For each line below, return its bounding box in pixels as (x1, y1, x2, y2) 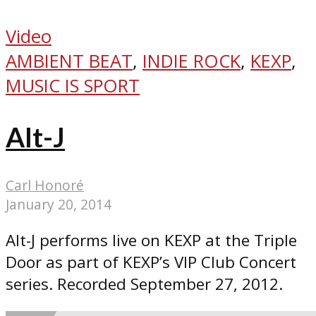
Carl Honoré (6, 175, 84, 195)
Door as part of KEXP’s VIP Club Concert (6, 251, 296, 274)
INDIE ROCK (142, 49, 241, 74)
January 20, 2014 (6, 194, 111, 214)
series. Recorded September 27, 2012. (6, 273, 283, 296)
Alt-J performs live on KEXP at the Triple (6, 229, 297, 252)
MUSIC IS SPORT (6, 73, 140, 99)
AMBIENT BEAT (6, 49, 133, 74)
